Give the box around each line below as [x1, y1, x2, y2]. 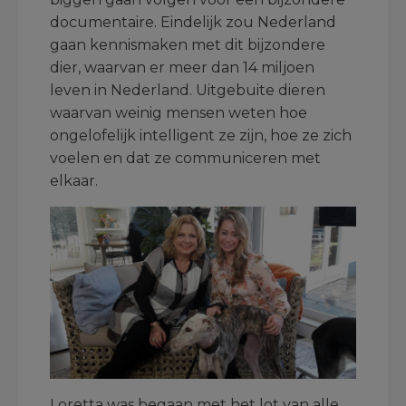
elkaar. [50, 172, 98, 189]
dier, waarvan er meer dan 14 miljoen [50, 59, 314, 76]
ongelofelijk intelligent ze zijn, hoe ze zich [50, 127, 352, 144]
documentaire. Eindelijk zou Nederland [50, 14, 336, 31]
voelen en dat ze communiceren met [50, 150, 321, 167]
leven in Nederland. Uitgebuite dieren [50, 82, 325, 99]
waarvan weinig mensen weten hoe [50, 104, 307, 121]
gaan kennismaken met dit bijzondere [50, 36, 325, 53]
